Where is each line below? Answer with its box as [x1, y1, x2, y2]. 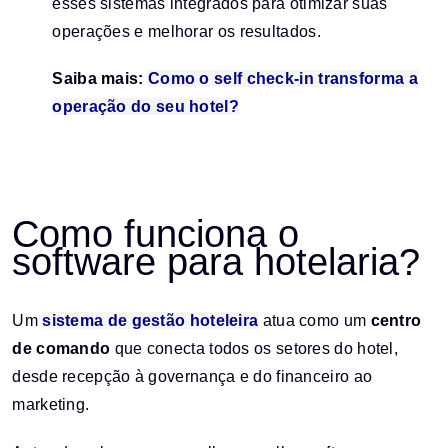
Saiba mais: [52, 70, 148, 88]
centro [370, 312, 422, 330]
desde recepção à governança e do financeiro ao [12, 368, 373, 386]
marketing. [12, 396, 90, 414]
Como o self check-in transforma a [147, 70, 418, 88]
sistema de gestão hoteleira [42, 312, 259, 330]
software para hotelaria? [12, 240, 421, 283]
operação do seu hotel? [52, 98, 239, 116]
